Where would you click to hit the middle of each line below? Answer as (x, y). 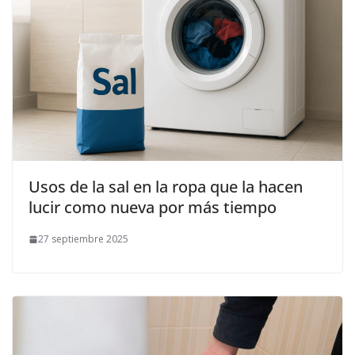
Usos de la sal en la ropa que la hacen (166, 187)
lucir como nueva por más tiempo (153, 208)
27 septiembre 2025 (83, 239)
